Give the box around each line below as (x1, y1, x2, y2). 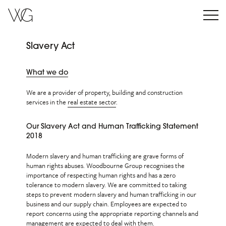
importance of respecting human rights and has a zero (26, 170, 176, 180)
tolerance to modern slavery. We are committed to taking (26, 180, 187, 190)
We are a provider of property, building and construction (26, 87, 183, 97)
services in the (26, 97, 68, 107)
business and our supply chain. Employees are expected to (26, 199, 187, 209)
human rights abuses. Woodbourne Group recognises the (26, 160, 185, 171)
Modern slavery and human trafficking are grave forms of (26, 151, 184, 161)
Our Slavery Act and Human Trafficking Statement (26, 123, 199, 131)
